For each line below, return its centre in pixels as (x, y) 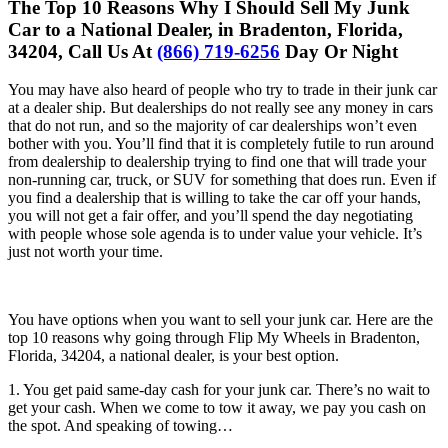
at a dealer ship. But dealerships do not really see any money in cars (220, 108)
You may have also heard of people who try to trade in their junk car (222, 90)
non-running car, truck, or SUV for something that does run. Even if (222, 180)
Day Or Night (339, 51)
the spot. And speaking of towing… (120, 426)
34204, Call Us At (82, 51)
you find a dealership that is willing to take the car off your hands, (214, 198)
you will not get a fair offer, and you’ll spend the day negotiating (210, 216)
